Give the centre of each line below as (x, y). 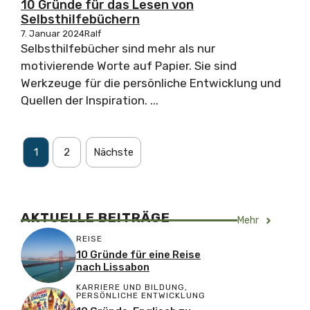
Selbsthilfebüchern (80, 20)
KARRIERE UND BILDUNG (130, 288)
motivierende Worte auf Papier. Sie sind (129, 66)
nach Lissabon (113, 267)
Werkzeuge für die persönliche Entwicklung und (151, 83)
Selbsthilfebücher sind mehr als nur (118, 49)
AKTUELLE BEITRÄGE (95, 218)
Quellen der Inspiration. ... (90, 101)
